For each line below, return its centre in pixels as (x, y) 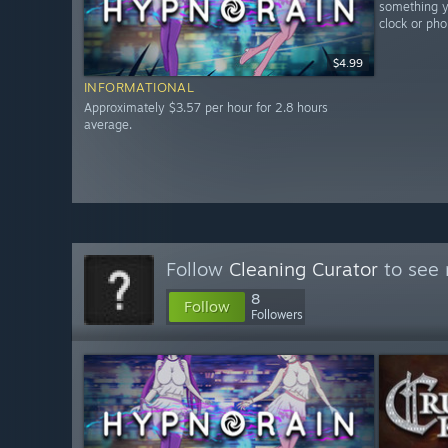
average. (108, 125)
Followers (277, 314)
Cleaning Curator (303, 269)
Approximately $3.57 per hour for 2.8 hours (206, 108)
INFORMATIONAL (139, 87)
